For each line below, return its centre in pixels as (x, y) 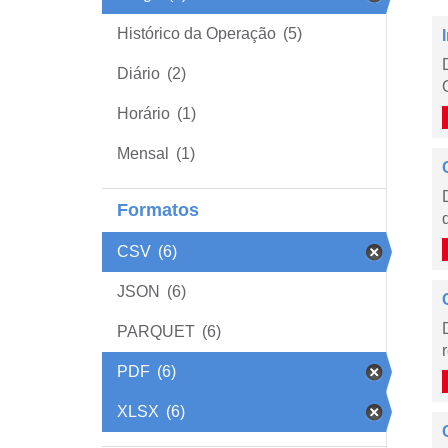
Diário (138, 73)
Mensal (143, 153)
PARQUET (156, 331)
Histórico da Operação (196, 33)
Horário (143, 113)
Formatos (158, 210)
